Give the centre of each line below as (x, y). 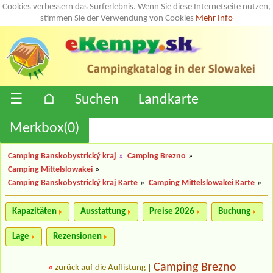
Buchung (234, 211)
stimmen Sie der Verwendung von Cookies (118, 19)
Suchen (97, 100)
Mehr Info (214, 19)
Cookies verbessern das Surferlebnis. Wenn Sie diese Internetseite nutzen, (136, 7)
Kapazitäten (34, 211)
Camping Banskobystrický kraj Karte (73, 183)
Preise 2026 (172, 211)
